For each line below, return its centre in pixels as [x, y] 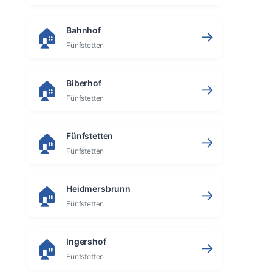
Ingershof [86, 241]
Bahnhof [83, 30]
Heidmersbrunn [98, 188]
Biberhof [83, 83]
